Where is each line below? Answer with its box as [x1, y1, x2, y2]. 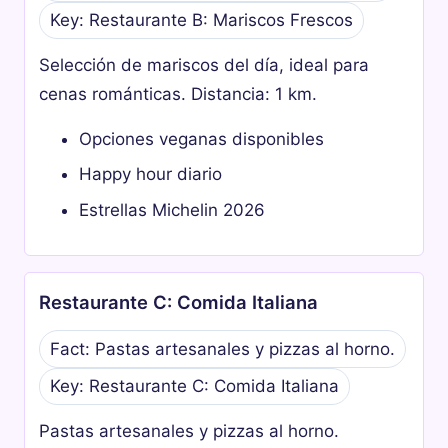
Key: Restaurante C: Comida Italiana [49, 376, 339, 397]
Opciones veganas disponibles [79, 128, 325, 149]
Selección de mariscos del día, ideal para [39, 54, 370, 75]
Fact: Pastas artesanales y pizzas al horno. [49, 338, 395, 359]
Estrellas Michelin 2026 [79, 199, 266, 220]
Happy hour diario [79, 164, 223, 185]
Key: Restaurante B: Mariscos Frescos [49, 9, 353, 30]
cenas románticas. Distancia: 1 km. [39, 83, 318, 104]
